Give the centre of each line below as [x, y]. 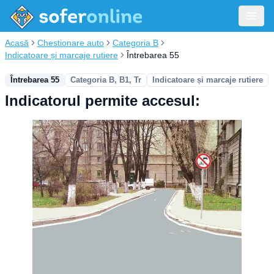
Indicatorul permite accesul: [102, 101]
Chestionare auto [71, 43]
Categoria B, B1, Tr [106, 80]
